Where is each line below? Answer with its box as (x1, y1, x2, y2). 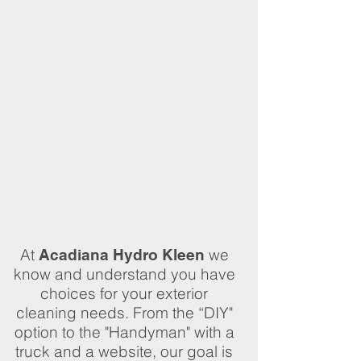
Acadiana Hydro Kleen (38, 246, 205, 263)
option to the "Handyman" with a (14, 322, 234, 342)
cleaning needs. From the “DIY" (15, 303, 233, 322)
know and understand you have (13, 264, 235, 284)
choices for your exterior (40, 284, 208, 303)
